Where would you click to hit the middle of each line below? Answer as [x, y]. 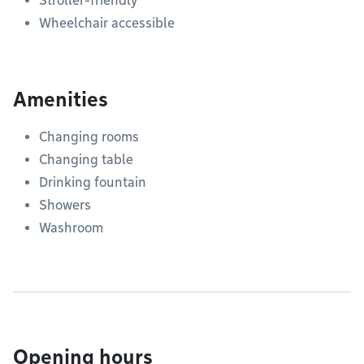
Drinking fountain [93, 182]
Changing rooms [89, 137]
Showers [65, 205]
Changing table [86, 160]
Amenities [61, 100]
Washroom [71, 228]
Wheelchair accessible [107, 23]
